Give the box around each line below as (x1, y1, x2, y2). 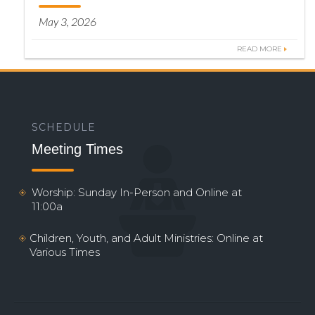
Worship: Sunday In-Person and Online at (31, 186, 242, 199)
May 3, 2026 (39, 15, 96, 28)
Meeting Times (32, 141, 123, 157)
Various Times (30, 245, 101, 259)
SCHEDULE (32, 121, 96, 134)
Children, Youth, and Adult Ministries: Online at (30, 231, 264, 245)
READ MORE (237, 44, 282, 53)
